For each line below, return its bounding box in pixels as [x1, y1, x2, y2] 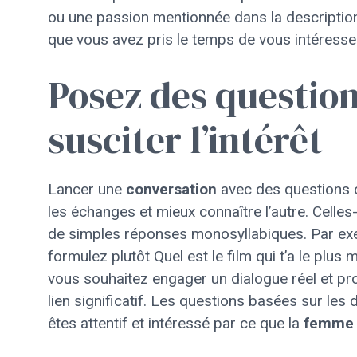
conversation [126, 180, 217, 198]
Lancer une [48, 180, 126, 198]
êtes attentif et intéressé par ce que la [48, 314, 304, 332]
